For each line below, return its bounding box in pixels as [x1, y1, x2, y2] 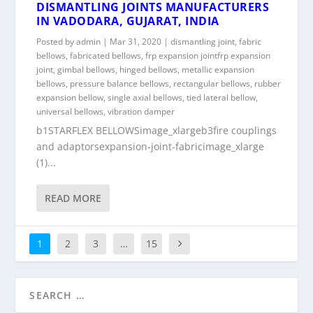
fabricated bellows [70, 50, 142, 62]
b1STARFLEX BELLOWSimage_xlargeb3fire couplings [36, 124, 277, 138]
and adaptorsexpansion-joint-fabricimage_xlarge [36, 140, 265, 154]
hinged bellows [119, 64, 178, 76]
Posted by [36, 36, 77, 48]
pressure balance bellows [70, 78, 170, 90]
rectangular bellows [173, 78, 251, 90]
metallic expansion [182, 64, 255, 76]
